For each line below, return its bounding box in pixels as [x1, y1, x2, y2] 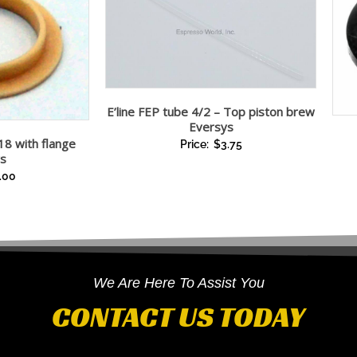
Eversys [188, 118, 233, 135]
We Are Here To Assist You [92, 275, 265, 292]
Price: [179, 137, 211, 151]
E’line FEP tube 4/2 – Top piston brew [107, 103, 315, 120]
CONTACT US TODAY [52, 299, 305, 335]
